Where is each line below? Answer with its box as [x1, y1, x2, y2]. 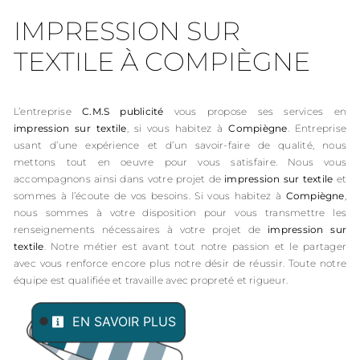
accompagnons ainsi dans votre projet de [14, 173, 225, 186]
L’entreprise [14, 105, 83, 118]
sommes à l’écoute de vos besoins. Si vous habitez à [14, 190, 286, 202]
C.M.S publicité [82, 105, 164, 118]
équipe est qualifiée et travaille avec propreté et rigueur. [14, 274, 288, 287]
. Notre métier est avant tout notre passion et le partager [43, 240, 346, 253]
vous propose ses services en [163, 105, 346, 118]
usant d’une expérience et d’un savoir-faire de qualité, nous [14, 139, 346, 152]
